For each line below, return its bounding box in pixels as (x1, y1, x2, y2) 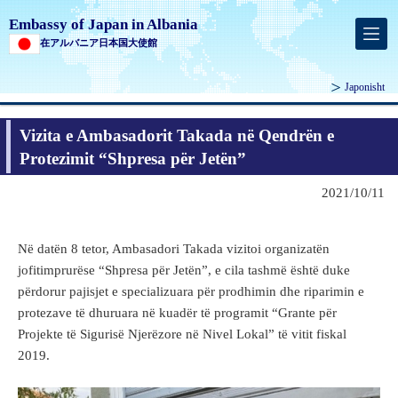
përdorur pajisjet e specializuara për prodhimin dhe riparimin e (18, 284, 364, 299)
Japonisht (345, 81, 385, 94)
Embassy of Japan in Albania (9, 16, 198, 33)
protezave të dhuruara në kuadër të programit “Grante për (18, 306, 337, 321)
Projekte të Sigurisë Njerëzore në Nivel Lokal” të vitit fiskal (18, 327, 346, 342)
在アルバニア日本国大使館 (40, 37, 157, 48)
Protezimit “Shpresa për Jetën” (20, 149, 246, 169)
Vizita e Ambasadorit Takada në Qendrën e (20, 126, 334, 146)
